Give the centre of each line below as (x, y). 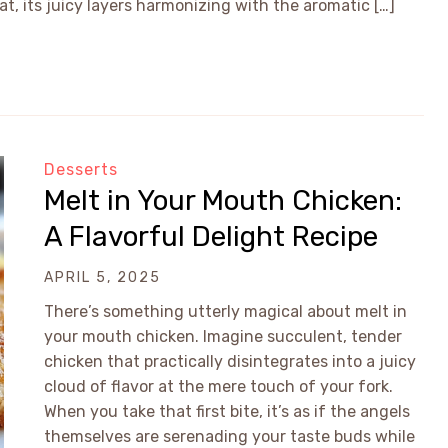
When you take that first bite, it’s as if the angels (227, 411)
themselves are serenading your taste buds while (229, 436)
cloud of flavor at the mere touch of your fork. (218, 386)
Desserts (81, 169)
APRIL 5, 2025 (102, 277)
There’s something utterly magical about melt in (225, 311)
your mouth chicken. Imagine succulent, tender (223, 336)
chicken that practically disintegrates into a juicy (230, 361)
